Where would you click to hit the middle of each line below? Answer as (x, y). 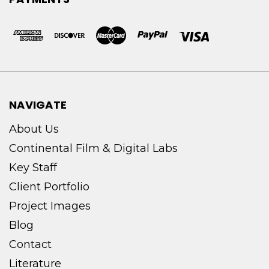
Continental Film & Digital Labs (93, 148)
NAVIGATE (38, 104)
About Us (34, 129)
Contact (30, 244)
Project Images (50, 206)
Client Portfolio (49, 186)
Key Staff (33, 167)
